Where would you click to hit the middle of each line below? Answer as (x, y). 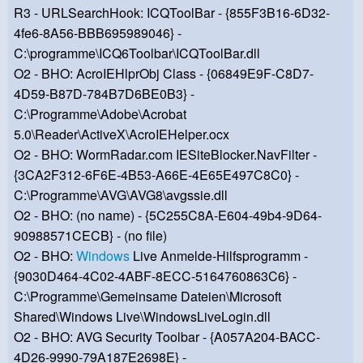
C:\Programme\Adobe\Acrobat (100, 114)
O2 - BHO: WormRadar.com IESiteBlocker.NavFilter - (165, 155)
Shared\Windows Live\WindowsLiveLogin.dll (142, 317)
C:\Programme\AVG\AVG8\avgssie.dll (121, 195)
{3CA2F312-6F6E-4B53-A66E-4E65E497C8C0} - (156, 175)
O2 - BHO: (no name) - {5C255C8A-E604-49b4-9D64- (168, 216)
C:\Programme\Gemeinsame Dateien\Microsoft (147, 297)
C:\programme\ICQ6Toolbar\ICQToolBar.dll (137, 53)
